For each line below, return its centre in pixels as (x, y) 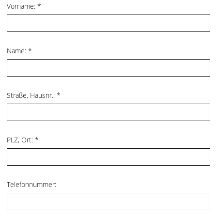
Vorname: (22, 6)
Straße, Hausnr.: (32, 95)
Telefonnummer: (31, 184)
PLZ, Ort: (21, 140)
